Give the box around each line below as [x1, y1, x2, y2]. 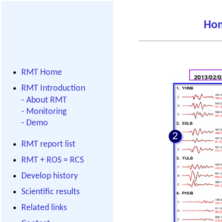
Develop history [21, 171, 78, 181]
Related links [21, 203, 67, 213]
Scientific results [21, 187, 80, 197]
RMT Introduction [21, 84, 85, 93]
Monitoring [26, 107, 66, 116]
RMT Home [21, 68, 62, 77]
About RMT [26, 96, 67, 105]
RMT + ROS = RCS [21, 156, 84, 165]
